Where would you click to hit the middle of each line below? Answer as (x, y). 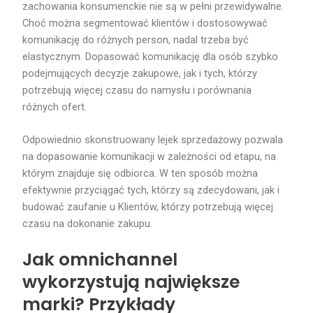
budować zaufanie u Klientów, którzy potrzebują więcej (148, 207)
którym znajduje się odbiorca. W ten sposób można (140, 174)
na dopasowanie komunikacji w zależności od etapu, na (150, 157)
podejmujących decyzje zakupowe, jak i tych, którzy (140, 74)
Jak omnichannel (100, 259)
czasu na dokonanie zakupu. (88, 224)
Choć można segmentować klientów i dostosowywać (145, 23)
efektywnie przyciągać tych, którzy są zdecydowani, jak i (151, 190)
